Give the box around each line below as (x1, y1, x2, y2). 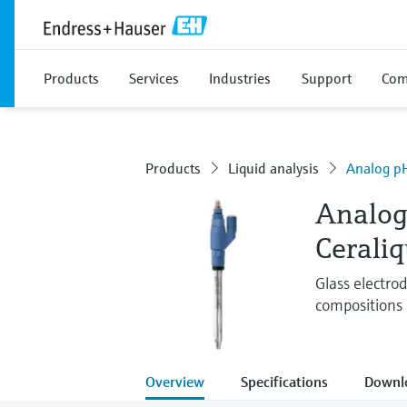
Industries (209, 69, 271, 87)
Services (129, 69, 179, 87)
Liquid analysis (228, 159, 319, 177)
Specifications (241, 372, 328, 391)
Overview (145, 372, 204, 391)
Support (302, 69, 352, 87)
